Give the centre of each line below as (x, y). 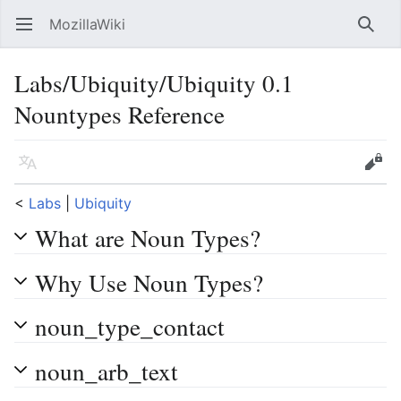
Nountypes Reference (119, 114)
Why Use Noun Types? (149, 282)
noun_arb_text (107, 371)
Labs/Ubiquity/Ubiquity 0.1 (154, 83)
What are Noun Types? (148, 238)
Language (33, 171)
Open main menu (33, 33)
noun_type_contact (130, 327)
